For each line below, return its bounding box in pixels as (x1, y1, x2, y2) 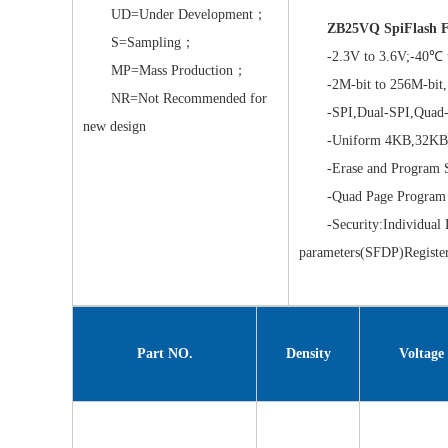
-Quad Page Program (299, 189, 446, 204)
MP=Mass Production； (83, 63, 247, 78)
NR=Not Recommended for (83, 91, 267, 106)
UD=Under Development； (83, 7, 267, 22)
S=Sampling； (83, 35, 195, 50)
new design (83, 119, 146, 134)
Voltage (399, 346, 444, 361)
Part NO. (136, 346, 193, 361)
